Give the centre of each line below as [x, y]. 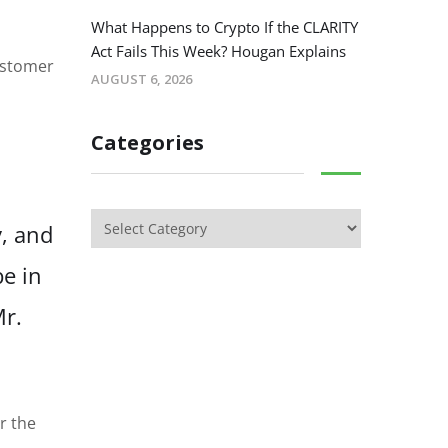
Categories [147, 143]
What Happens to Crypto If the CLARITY [224, 27]
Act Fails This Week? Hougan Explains [218, 51]
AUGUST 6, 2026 [141, 79]
